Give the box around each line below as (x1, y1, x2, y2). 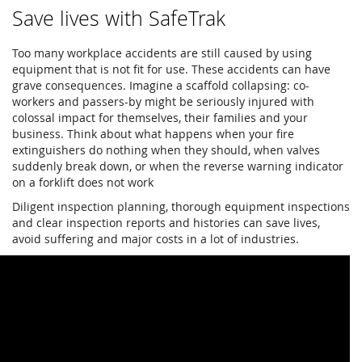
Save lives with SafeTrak (12, 4, 225, 32)
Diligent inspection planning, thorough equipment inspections (12, 198, 350, 214)
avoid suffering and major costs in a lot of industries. (12, 230, 299, 246)
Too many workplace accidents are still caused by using (12, 44, 312, 61)
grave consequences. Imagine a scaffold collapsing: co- (12, 77, 309, 93)
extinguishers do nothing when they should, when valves (12, 141, 320, 158)
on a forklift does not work (12, 174, 154, 190)
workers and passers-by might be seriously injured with (12, 93, 314, 109)
